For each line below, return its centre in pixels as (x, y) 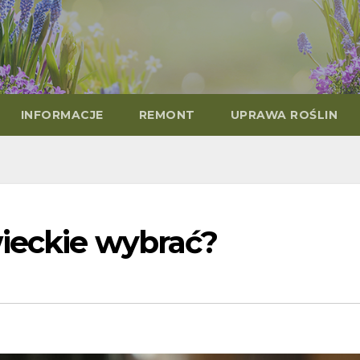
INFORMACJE (62, 115)
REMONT (167, 115)
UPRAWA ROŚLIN (284, 115)
